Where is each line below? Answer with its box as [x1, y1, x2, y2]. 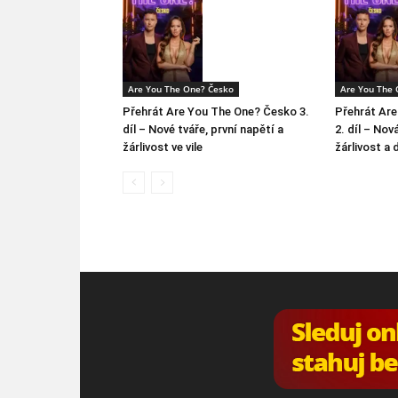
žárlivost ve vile [123, 139, 203, 154]
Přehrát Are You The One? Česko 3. [123, 104, 309, 118]
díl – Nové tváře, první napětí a [123, 122, 283, 136]
